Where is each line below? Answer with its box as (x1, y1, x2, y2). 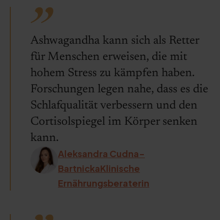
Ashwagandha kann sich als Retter (30, 35, 199, 47)
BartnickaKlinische (58, 163, 140, 174)
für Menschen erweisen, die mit (30, 51, 187, 63)
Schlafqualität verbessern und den (30, 100, 197, 111)
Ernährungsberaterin (58, 177, 149, 189)
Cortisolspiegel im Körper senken (30, 116, 197, 128)
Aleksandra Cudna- (58, 148, 145, 159)
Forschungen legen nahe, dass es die (30, 83, 208, 95)
